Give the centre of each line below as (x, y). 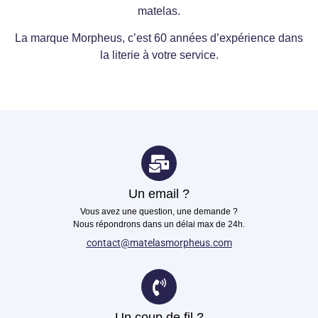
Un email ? (159, 194)
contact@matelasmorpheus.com (159, 243)
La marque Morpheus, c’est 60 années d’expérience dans (159, 38)
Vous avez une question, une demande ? (159, 212)
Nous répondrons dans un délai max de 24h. (159, 225)
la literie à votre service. (159, 55)
